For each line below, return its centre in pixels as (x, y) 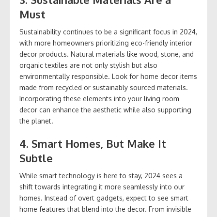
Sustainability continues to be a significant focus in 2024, (108, 32)
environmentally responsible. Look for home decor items (108, 77)
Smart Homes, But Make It (99, 144)
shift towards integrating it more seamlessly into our (102, 187)
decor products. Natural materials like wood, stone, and (107, 54)
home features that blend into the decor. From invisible (105, 209)
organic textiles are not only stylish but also (88, 65)
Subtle (36, 158)
